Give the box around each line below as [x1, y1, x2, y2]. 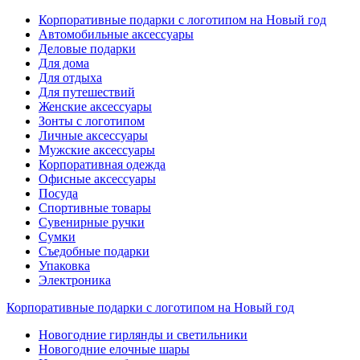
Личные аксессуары [39, 128, 148, 142]
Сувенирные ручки [39, 215, 145, 229]
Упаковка [39, 258, 90, 272]
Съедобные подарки [39, 243, 149, 258]
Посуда [39, 186, 78, 200]
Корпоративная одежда [39, 157, 166, 171]
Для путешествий [39, 84, 135, 99]
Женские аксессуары [39, 99, 152, 113]
